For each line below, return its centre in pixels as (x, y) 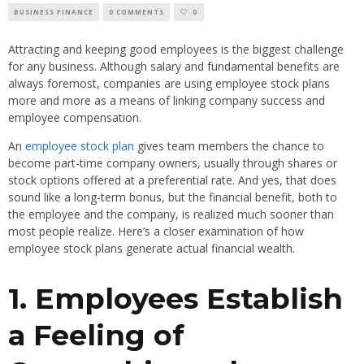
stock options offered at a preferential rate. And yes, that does (172, 180)
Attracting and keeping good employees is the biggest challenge (176, 50)
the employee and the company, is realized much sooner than (171, 214)
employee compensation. (75, 118)
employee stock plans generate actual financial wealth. (152, 249)
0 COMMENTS (136, 12)
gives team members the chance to (229, 146)
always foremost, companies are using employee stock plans (169, 84)
